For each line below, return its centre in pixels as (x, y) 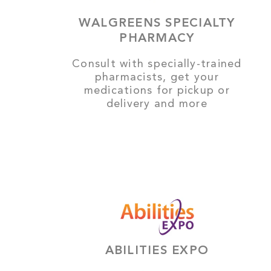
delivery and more (157, 104)
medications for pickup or (157, 90)
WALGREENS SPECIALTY (157, 23)
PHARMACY (157, 38)
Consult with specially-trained (157, 64)
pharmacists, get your (157, 77)
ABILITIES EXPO (157, 251)
